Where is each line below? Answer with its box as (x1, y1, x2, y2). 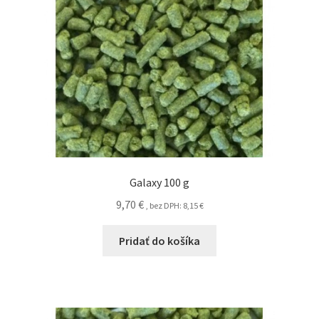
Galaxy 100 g (130, 175, 189, 190)
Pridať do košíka (119, 233, 200, 248)
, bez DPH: (145, 199, 183, 211)
